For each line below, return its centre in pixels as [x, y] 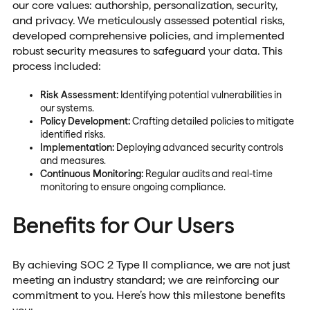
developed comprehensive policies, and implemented [148, 35]
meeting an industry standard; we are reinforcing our [145, 280]
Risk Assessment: [79, 95]
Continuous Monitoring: [91, 174]
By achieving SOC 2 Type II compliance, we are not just [151, 264]
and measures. [73, 161]
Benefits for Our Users [123, 226]
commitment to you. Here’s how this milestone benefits [148, 295]
